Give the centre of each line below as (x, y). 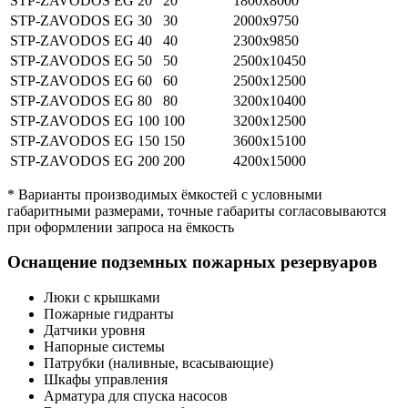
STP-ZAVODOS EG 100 (85, 120)
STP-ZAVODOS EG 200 (85, 160)
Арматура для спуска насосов (136, 396)
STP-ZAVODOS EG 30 (81, 20)
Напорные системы (104, 347)
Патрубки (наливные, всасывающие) (158, 363)
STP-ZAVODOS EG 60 (81, 80)
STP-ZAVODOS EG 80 (81, 100)
